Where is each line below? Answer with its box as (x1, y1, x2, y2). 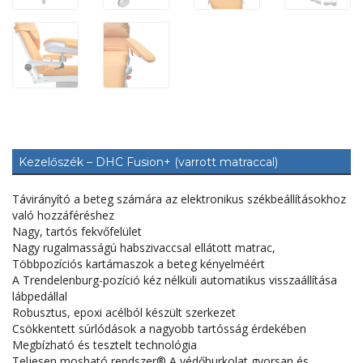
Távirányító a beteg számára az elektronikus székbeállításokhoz (12, 191, 346, 207)
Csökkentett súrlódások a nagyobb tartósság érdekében (12, 321, 306, 337)
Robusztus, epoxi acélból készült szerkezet (12, 305, 236, 321)
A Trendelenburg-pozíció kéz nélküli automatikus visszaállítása (12, 272, 337, 288)
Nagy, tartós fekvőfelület (12, 224, 142, 240)
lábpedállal (12, 288, 67, 305)
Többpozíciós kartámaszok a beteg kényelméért (12, 256, 265, 272)
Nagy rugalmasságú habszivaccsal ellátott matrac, (12, 240, 275, 256)
